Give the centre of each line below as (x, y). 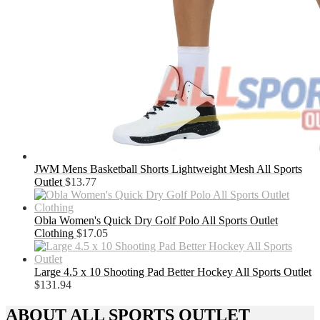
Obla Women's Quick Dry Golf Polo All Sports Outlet (156, 221)
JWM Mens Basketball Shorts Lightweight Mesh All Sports (168, 169)
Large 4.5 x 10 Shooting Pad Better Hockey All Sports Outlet (173, 272)
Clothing (54, 234)
